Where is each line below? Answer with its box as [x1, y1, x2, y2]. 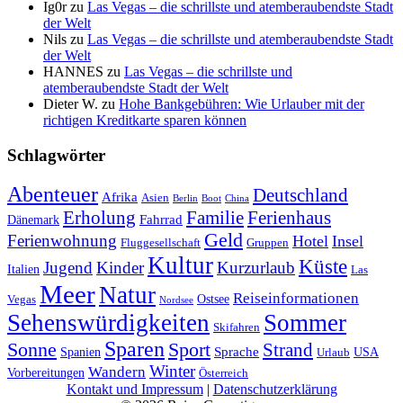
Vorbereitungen [7, 365, 85, 380]
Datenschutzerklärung [212, 381, 337, 397]
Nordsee [159, 294, 193, 305]
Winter [149, 361, 195, 381]
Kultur [148, 251, 213, 279]
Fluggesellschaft [121, 236, 201, 249]
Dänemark [7, 212, 59, 227]
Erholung [63, 206, 136, 228]
